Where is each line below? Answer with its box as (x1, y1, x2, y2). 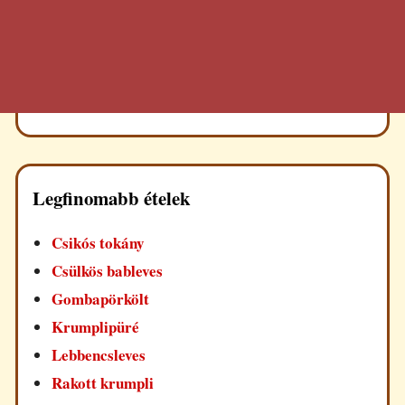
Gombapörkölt (52, 287, 150, 310)
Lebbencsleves (52, 343, 146, 366)
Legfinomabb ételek (33, 184, 191, 212)
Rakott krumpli (52, 371, 155, 394)
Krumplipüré (52, 315, 140, 338)
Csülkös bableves (52, 259, 164, 282)
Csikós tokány (52, 231, 146, 254)
